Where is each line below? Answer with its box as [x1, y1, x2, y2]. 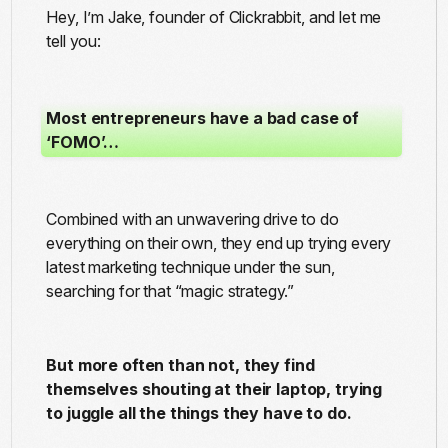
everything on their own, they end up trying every [46, 233, 392, 254]
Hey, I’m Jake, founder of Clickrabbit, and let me [46, 7, 382, 28]
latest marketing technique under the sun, [46, 257, 335, 278]
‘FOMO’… [46, 132, 120, 153]
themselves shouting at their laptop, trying [46, 379, 383, 400]
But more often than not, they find [46, 355, 315, 376]
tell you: [46, 31, 101, 52]
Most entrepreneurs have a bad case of [46, 108, 360, 129]
